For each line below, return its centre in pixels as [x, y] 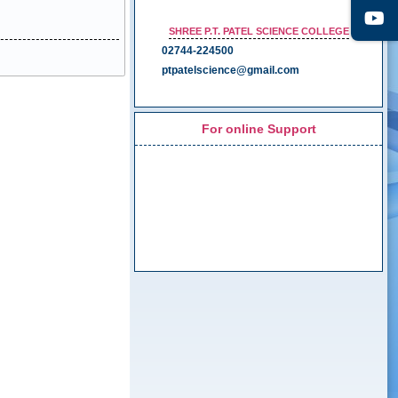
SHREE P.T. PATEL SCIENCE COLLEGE [259, 32]
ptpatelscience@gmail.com [231, 71]
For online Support [259, 129]
